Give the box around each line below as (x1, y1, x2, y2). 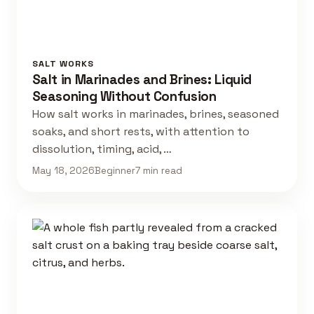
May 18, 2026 (32, 164, 95, 177)
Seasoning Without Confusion (32, 88, 217, 106)
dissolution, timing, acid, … (32, 142, 172, 157)
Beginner (94, 164, 135, 177)
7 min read (135, 164, 182, 177)
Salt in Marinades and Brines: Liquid (32, 71, 252, 89)
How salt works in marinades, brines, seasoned (32, 107, 279, 122)
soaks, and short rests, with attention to (32, 124, 250, 139)
